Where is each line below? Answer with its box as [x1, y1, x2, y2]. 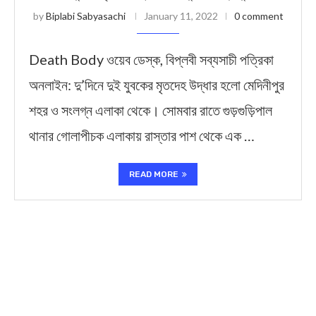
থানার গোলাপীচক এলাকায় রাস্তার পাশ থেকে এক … [29, 127, 255, 144]
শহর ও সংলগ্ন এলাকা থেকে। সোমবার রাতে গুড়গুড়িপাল [29, 102, 272, 119]
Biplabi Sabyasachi [45, 10, 126, 22]
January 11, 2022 [143, 10, 218, 22]
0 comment [233, 10, 284, 22]
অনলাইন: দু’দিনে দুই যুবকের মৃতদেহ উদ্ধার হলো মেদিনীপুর [29, 76, 284, 93]
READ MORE [129, 169, 178, 179]
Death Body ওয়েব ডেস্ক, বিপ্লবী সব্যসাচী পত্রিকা [29, 51, 274, 68]
